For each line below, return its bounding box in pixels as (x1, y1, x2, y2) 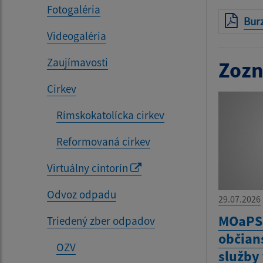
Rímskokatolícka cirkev (56, 108, 164, 123)
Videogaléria (47, 29, 106, 43)
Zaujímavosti (47, 55, 108, 70)
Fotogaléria (47, 2, 100, 17)
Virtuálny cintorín (47, 161, 130, 176)
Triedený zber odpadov (47, 214, 155, 228)
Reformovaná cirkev (56, 134, 150, 149)
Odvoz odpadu (47, 187, 116, 202)
